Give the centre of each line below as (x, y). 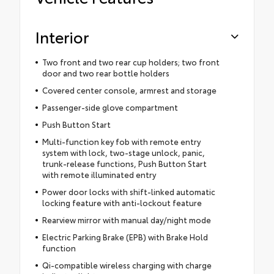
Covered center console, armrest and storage (129, 90)
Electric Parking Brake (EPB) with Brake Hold (125, 237)
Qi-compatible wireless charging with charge (127, 265)
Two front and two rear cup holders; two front (131, 62)
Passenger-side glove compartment (110, 107)
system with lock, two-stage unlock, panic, (123, 153)
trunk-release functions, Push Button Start (124, 164)
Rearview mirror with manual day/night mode (126, 220)
